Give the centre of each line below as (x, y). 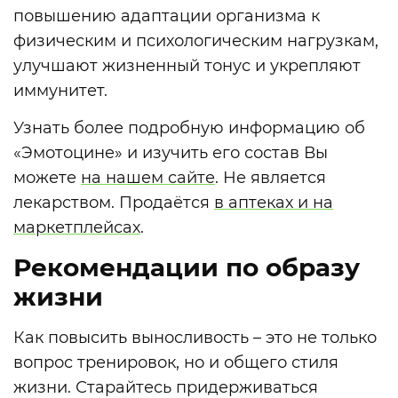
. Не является (271, 178)
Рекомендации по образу (187, 267)
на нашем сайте (148, 178)
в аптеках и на (274, 203)
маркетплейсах (77, 228)
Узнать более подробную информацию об (189, 128)
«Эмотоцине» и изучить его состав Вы (171, 153)
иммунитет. (60, 90)
